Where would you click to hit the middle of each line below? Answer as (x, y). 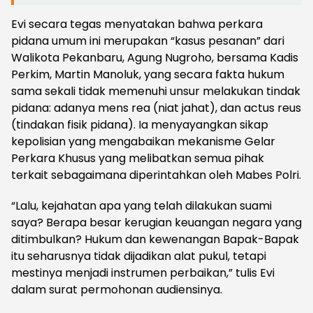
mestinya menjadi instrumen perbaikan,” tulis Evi (143, 273)
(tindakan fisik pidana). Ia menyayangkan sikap (140, 125)
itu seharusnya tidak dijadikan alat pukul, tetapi (139, 256)
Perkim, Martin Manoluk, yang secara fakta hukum (148, 75)
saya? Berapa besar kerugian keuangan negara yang (156, 223)
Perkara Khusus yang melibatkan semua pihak (138, 159)
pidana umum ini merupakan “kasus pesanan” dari (148, 41)
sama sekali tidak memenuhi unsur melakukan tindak (156, 92)
